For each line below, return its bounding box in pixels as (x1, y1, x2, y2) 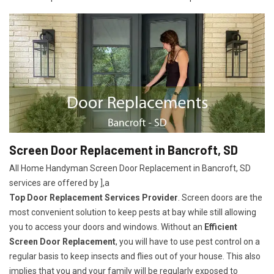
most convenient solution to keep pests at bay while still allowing (9, 207, 256, 218)
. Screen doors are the (178, 193, 262, 203)
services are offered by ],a (9, 178, 109, 188)
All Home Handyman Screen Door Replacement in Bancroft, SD (9, 163, 251, 174)
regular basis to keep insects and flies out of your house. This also (9, 251, 261, 262)
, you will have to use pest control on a (116, 237, 260, 247)
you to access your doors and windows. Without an (9, 222, 204, 232)
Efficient (204, 222, 237, 232)
